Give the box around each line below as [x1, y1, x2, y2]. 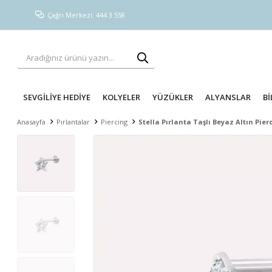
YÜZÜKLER [152, 92, 194, 103]
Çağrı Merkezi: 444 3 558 [47, 10, 126, 19]
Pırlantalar [56, 117, 90, 126]
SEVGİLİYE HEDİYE [23, 92, 91, 103]
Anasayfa [17, 117, 46, 126]
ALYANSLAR [205, 92, 251, 103]
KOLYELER [103, 92, 141, 103]
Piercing [101, 117, 128, 126]
